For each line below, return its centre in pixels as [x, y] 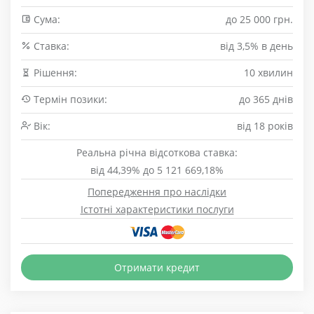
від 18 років [265, 126]
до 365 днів [266, 99]
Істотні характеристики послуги [157, 209]
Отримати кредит [157, 267]
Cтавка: [50, 46]
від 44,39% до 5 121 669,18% [157, 170]
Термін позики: [69, 99]
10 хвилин [268, 73]
